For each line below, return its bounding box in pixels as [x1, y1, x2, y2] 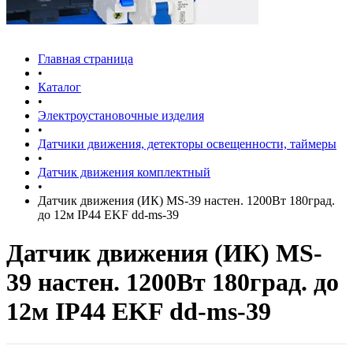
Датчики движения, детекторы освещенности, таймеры [38, 137, 336, 150]
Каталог [38, 80, 81, 94]
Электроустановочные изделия [38, 109, 204, 122]
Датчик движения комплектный [38, 165, 210, 179]
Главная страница [38, 52, 133, 65]
